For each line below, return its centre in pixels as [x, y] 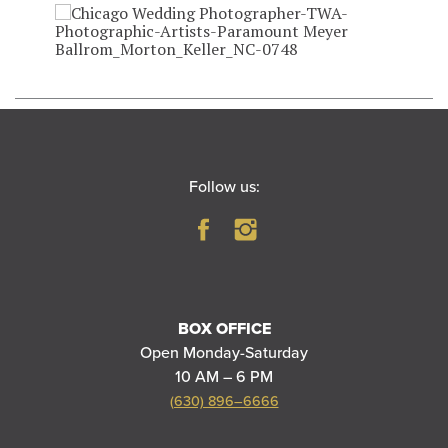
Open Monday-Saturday [224, 353]
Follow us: [224, 187]
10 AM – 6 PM [224, 377]
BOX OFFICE [224, 329]
